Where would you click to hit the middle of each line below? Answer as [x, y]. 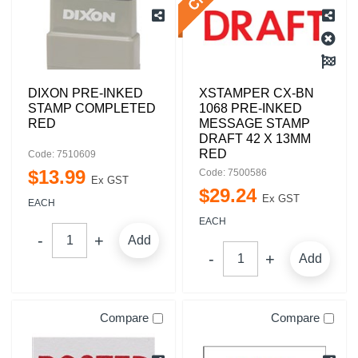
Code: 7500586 [233, 173]
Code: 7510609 [62, 154]
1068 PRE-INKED [251, 108]
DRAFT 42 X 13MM [255, 139]
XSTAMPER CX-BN [257, 93]
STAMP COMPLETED [92, 108]
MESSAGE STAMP [255, 123]
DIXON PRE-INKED [86, 93]
